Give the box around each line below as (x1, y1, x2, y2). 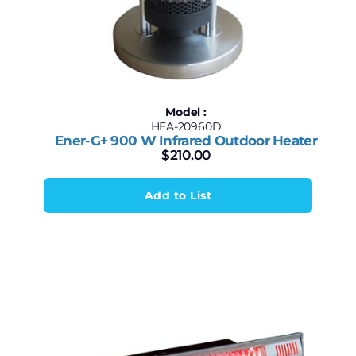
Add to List (144, 188, 212, 203)
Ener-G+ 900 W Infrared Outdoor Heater (55, 133, 317, 149)
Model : (165, 105, 207, 119)
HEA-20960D (150, 119, 222, 133)
